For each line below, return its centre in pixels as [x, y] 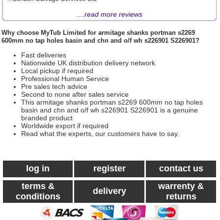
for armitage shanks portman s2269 [140, 33]
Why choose [21, 33]
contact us [181, 168]
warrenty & [181, 186]
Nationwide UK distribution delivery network [88, 63]
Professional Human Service [65, 79]
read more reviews [113, 14]
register [109, 168]
